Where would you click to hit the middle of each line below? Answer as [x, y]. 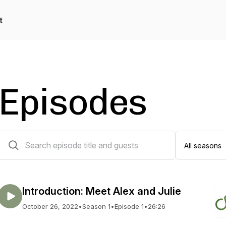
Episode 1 [129, 206]
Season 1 [96, 206]
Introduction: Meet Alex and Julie [102, 191]
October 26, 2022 [50, 206]
